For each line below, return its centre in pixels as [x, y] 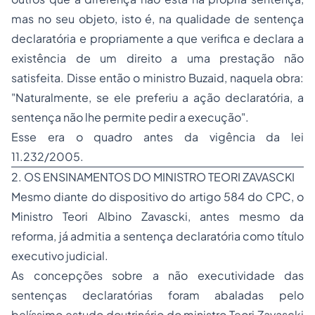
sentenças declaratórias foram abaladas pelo [157, 295]
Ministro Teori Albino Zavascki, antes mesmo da [157, 216]
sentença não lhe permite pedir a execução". [130, 117]
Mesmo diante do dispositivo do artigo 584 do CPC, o [157, 197]
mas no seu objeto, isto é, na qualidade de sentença [157, 19]
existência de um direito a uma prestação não [157, 58]
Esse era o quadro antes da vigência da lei [157, 137]
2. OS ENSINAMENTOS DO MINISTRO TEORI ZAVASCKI [153, 177]
